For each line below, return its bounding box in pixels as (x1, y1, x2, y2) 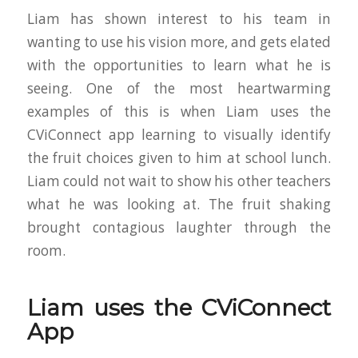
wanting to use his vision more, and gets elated (26, 33, 332, 52)
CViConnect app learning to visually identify (26, 125, 332, 145)
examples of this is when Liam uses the (26, 102, 332, 121)
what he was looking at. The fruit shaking (26, 195, 332, 214)
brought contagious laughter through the (26, 218, 332, 237)
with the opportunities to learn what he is (26, 56, 332, 75)
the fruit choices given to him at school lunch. (26, 149, 332, 168)
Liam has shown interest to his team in (26, 10, 332, 29)
